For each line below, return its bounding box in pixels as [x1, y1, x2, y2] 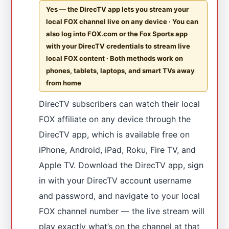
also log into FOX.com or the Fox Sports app [46, 29, 188, 38]
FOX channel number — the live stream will [39, 205, 205, 216]
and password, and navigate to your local [39, 190, 200, 201]
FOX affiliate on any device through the [39, 113, 191, 124]
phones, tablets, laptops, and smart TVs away [46, 66, 195, 75]
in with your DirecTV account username [39, 175, 192, 186]
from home [46, 78, 82, 87]
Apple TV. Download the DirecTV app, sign [39, 159, 204, 170]
